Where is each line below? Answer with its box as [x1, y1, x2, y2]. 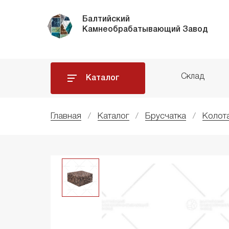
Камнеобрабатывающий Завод [82, 26, 208, 33]
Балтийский [82, 16, 130, 23]
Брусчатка [145, 112, 187, 121]
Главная [51, 112, 81, 121]
